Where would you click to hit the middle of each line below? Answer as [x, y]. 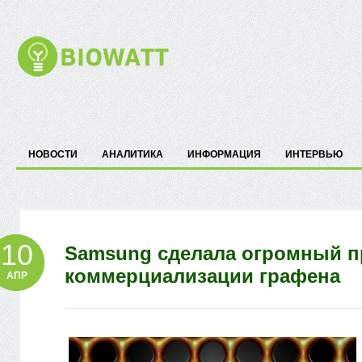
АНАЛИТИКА [133, 154]
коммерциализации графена [202, 276]
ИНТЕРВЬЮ [314, 154]
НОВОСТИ [53, 154]
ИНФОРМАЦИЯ [224, 154]
